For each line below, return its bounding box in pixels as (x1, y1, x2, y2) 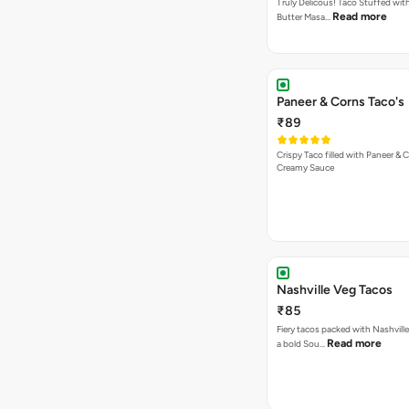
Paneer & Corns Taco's (277, 94, 404, 110)
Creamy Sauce (277, 162, 334, 173)
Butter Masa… (277, 11, 332, 23)
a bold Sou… (277, 338, 327, 350)
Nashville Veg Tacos (277, 282, 393, 298)
